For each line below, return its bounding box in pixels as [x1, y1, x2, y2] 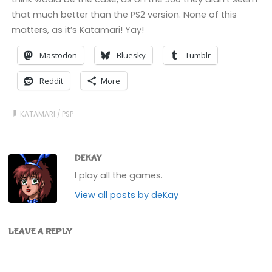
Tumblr [185, 50, 211, 61]
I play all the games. [75, 169, 163, 182]
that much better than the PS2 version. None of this [11, 8, 237, 21]
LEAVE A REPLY [8, 226, 73, 237]
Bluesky [116, 50, 146, 61]
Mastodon [39, 50, 77, 61]
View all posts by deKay [75, 188, 179, 201]
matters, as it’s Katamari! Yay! [11, 23, 144, 36]
